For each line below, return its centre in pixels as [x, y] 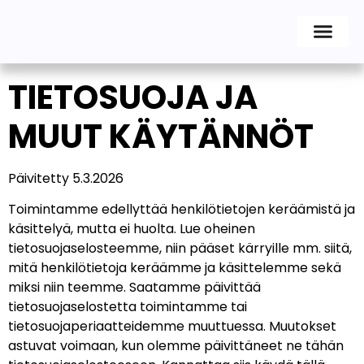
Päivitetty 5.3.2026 [66, 178]
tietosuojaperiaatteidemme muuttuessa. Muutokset [172, 326]
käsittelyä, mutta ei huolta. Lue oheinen [132, 228]
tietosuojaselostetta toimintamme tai [128, 306]
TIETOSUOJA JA [133, 97]
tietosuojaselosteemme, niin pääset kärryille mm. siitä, [180, 248]
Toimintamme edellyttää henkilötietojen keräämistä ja [182, 209]
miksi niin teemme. [69, 287]
